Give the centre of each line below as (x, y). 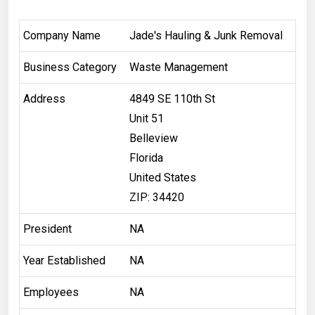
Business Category (70, 67)
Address (44, 98)
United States (162, 177)
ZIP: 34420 (156, 197)
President (47, 229)
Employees (51, 292)
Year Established (64, 260)
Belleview (153, 138)
